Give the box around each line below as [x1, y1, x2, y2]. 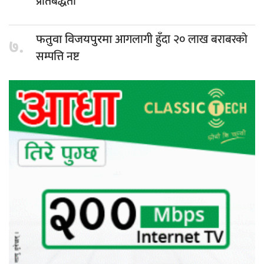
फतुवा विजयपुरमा [36, 32, 115, 48]
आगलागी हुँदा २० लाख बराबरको [115, 29, 247, 50]
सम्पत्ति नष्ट [36, 47, 79, 67]
